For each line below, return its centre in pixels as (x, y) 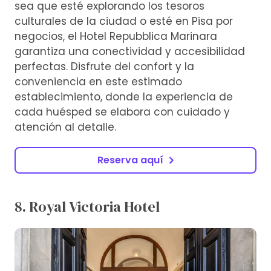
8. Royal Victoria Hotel (87, 206)
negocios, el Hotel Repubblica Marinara (116, 36)
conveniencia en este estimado (98, 81)
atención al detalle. (65, 127)
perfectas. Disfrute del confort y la (104, 66)
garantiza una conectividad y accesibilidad (130, 51)
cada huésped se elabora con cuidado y (122, 112)
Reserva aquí (130, 160)
